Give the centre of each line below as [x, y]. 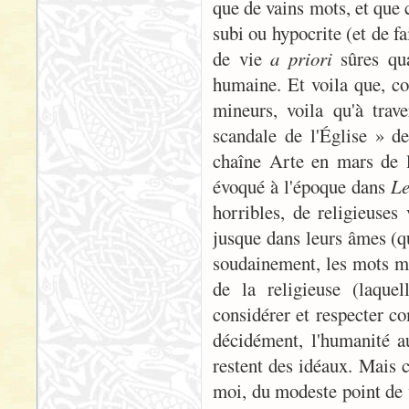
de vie [242, 58]
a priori [301, 58]
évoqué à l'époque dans [302, 186]
